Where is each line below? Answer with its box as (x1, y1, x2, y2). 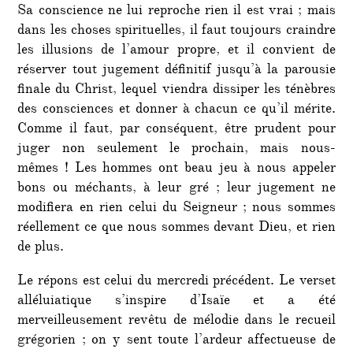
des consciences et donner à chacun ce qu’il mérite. (17, 98, 336, 121)
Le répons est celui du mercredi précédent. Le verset (17, 270, 336, 293)
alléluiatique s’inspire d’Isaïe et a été (17, 290, 336, 313)
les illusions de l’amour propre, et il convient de (17, 39, 336, 62)
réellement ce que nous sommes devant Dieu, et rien (17, 217, 336, 240)
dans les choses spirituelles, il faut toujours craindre (17, 20, 336, 43)
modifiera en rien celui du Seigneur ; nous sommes (17, 197, 336, 220)
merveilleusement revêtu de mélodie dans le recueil (17, 310, 336, 333)
